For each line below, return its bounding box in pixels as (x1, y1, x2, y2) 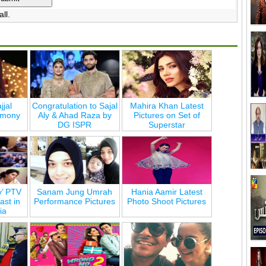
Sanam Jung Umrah (37, 186, 113, 197)
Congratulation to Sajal (31, 100, 118, 110)
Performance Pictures (34, 196, 116, 206)
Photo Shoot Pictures (127, 196, 207, 206)
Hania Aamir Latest (131, 186, 202, 197)
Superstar (148, 119, 185, 129)
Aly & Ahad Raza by (37, 110, 112, 120)
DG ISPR (58, 119, 92, 129)
